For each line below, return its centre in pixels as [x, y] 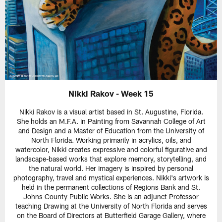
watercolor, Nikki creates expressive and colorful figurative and [111, 150]
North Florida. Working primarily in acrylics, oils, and [111, 140]
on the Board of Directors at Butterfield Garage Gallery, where [111, 216]
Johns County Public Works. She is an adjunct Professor [111, 197]
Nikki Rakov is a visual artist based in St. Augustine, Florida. [111, 112]
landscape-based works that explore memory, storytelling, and [111, 159]
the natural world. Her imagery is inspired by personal [111, 168]
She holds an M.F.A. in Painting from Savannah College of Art [111, 121]
